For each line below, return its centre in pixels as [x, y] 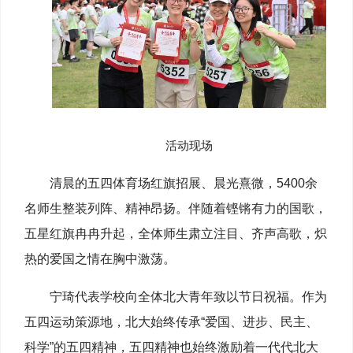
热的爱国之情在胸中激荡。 [100, 259]
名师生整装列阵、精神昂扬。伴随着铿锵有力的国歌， [176, 209]
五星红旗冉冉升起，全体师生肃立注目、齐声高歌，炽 [176, 234]
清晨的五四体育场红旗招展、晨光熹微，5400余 [184, 184]
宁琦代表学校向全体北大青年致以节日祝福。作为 [188, 297]
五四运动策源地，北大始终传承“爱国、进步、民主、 [171, 322]
